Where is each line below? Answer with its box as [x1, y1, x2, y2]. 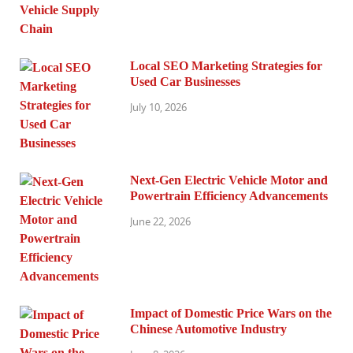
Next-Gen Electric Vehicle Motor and [130, 173, 328, 188]
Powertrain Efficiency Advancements [130, 189, 328, 203]
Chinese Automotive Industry [130, 322, 287, 336]
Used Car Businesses [130, 75, 240, 89]
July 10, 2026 [130, 100, 187, 115]
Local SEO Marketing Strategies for [130, 59, 322, 73]
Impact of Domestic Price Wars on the [130, 307, 332, 321]
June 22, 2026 [130, 214, 191, 229]
